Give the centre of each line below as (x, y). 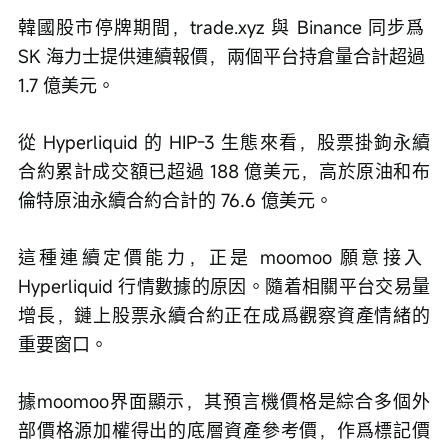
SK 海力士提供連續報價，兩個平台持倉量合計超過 (224, 55)
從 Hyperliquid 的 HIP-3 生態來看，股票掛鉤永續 (224, 141)
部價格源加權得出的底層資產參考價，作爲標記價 (224, 429)
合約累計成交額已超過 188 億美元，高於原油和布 (224, 170)
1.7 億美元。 (66, 84)
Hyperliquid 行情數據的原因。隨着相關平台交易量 (224, 285)
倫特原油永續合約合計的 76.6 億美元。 (175, 199)
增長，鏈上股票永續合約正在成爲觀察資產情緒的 (224, 314)
